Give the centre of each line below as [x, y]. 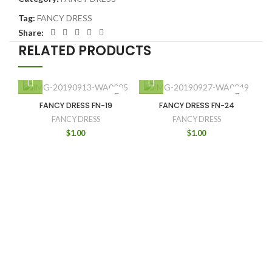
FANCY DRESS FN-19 [76, 106]
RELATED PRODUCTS [85, 50]
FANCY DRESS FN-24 [196, 106]
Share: [31, 32]
